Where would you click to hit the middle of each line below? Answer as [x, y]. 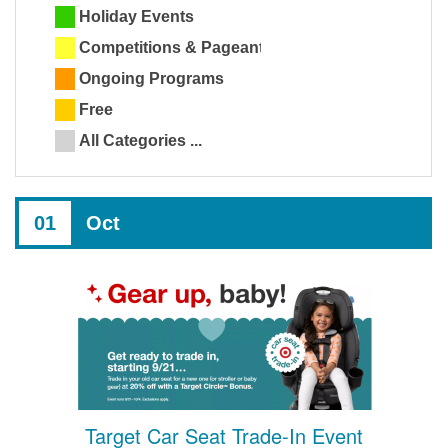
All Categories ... [140, 141]
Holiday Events [136, 17]
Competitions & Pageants [176, 48]
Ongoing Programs [151, 79]
